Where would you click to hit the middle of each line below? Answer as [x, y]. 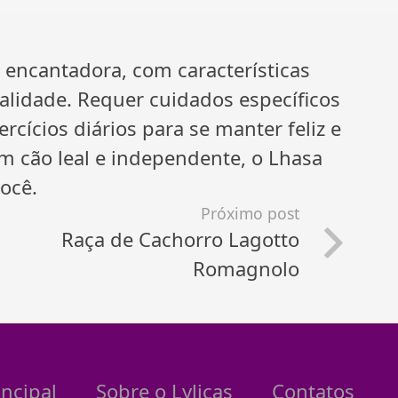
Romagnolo [247, 269]
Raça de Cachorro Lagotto [181, 239]
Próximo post [251, 214]
